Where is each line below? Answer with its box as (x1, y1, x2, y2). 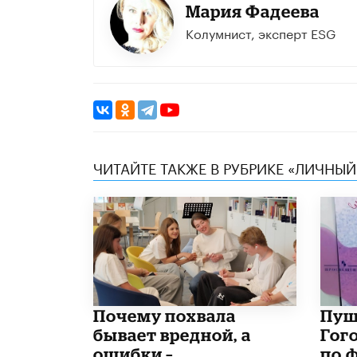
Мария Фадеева (185, 2, 320, 22)
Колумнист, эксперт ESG (185, 22, 335, 43)
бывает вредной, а (93, 324, 251, 344)
